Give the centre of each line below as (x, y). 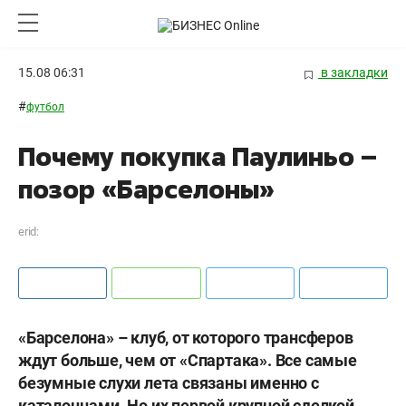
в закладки (353, 72)
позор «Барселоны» (146, 189)
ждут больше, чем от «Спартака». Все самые (188, 361)
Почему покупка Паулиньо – (198, 157)
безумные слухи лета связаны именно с (169, 383)
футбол (45, 107)
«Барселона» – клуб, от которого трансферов (186, 338)
